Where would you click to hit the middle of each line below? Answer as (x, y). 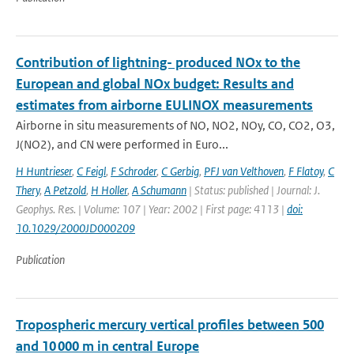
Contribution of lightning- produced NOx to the (158, 62)
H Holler (109, 190)
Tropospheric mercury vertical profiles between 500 (170, 325)
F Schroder (134, 171)
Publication (40, 260)
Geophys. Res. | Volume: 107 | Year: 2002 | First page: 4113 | (151, 209)
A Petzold (65, 190)
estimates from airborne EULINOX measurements (164, 105)
